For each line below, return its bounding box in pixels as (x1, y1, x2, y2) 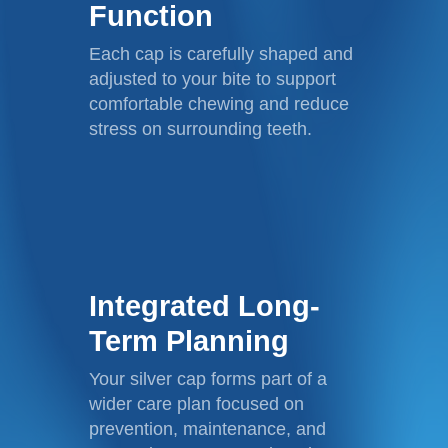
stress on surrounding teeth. (89, 118, 313, 139)
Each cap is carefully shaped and (89, 43, 354, 64)
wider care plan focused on (89, 393, 305, 414)
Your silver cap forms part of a (89, 368, 328, 389)
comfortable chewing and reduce (89, 93, 350, 114)
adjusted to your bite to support (89, 68, 337, 89)
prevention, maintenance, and (89, 418, 327, 439)
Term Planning (89, 324, 290, 357)
